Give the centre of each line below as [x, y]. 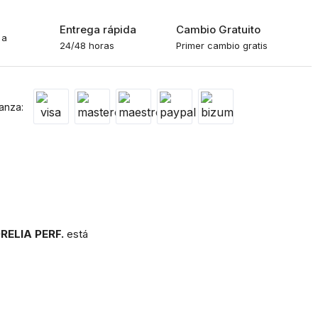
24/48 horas [87, 45]
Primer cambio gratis [221, 45]
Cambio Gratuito [218, 29]
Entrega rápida [98, 29]
